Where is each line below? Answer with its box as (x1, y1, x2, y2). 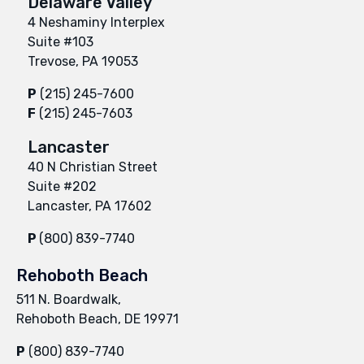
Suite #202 (28, 178, 97, 194)
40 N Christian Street (28, 158, 158, 175)
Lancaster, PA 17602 (28, 197, 152, 214)
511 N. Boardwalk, (16, 291, 121, 307)
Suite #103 (28, 33, 93, 50)
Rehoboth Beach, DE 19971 (16, 310, 179, 327)
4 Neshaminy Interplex (28, 14, 165, 30)
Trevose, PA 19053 (28, 53, 138, 69)
